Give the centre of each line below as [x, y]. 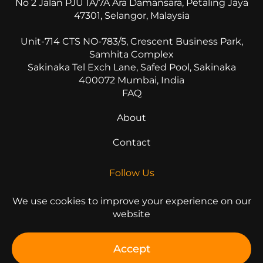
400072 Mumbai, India [131, 80]
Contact [131, 142]
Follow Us [131, 173]
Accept [131, 249]
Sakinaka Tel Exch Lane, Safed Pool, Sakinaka [131, 67]
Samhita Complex [131, 54]
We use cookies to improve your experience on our [131, 201]
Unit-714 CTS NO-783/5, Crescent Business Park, [131, 41]
